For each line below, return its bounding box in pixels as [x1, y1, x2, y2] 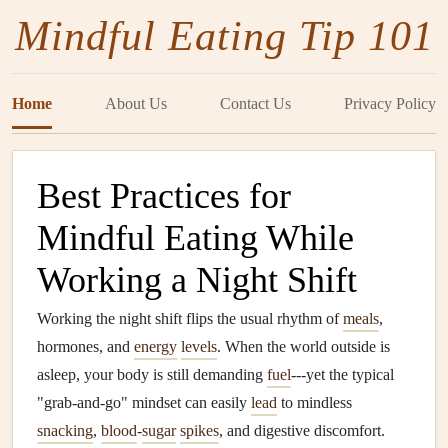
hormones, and [37, 338, 134, 355]
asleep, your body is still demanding [37, 366, 267, 383]
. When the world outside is [217, 338, 390, 355]
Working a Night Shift [37, 260, 357, 300]
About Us [105, 95, 167, 112]
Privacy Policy [344, 95, 436, 112]
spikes [180, 422, 219, 439]
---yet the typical [291, 366, 394, 383]
